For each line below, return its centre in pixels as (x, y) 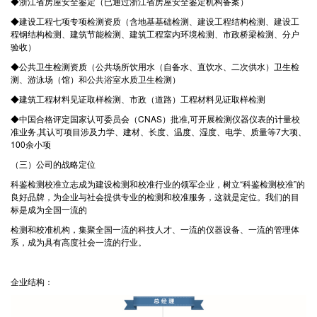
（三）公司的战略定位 (53, 164)
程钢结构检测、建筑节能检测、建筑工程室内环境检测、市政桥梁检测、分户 (155, 34)
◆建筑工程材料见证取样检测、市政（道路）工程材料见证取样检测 (138, 99)
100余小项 (31, 144)
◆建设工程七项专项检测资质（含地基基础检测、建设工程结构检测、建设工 (155, 21)
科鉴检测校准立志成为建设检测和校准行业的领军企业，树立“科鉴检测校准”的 (158, 184)
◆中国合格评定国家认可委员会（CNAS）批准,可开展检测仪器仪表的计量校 (155, 119)
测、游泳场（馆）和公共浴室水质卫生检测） (96, 79)
